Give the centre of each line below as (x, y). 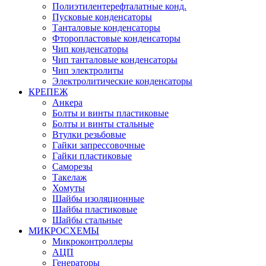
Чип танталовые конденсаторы (115, 59)
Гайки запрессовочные (99, 145)
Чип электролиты (88, 70)
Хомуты (69, 188)
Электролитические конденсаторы (122, 81)
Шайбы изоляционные (98, 198)
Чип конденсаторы (90, 49)
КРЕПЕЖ (48, 91)
